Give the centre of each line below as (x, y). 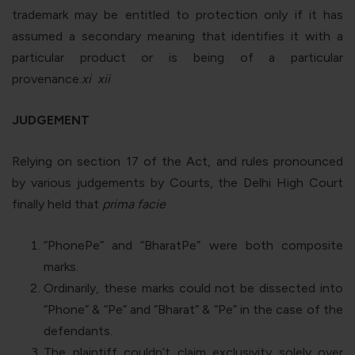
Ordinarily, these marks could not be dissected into (193, 288)
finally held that (57, 204)
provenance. (47, 78)
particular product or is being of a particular (177, 57)
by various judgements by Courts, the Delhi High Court (177, 182)
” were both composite (270, 245)
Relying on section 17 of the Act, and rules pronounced (177, 161)
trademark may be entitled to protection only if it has (177, 14)
